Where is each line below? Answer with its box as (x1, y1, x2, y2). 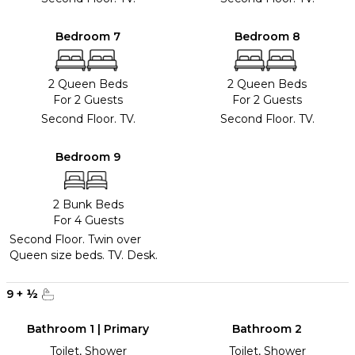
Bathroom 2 (232, 321, 302, 336)
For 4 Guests (52, 212, 124, 227)
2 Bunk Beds (52, 197, 124, 212)
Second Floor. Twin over (10, 231, 141, 246)
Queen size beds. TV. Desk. (10, 247, 158, 262)
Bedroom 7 (55, 29, 120, 44)
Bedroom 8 (234, 29, 300, 44)
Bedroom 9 (55, 149, 120, 164)
